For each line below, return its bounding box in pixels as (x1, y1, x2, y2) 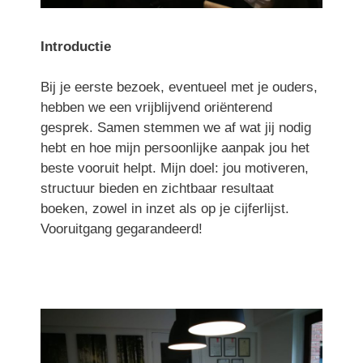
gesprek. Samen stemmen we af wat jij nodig (41, 120, 311, 135)
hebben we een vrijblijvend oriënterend (41, 100, 272, 115)
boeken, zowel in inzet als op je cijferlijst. (41, 201, 289, 216)
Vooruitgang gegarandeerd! (41, 221, 203, 237)
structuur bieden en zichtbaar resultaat (41, 181, 274, 196)
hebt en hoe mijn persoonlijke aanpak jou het (41, 140, 310, 156)
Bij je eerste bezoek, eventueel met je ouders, (41, 79, 318, 95)
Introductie (41, 38, 111, 54)
